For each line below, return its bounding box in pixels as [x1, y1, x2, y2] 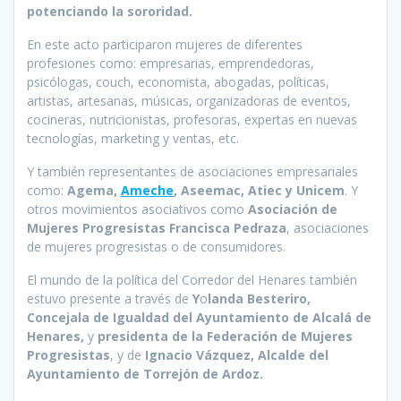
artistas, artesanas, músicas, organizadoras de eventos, [27, 92, 351, 110]
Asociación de [248, 200, 337, 218]
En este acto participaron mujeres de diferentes [27, 36, 303, 54]
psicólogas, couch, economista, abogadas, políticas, [27, 73, 329, 91]
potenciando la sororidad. [27, 3, 192, 21]
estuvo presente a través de [27, 290, 192, 308]
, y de [110, 346, 145, 364]
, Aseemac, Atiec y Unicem [174, 182, 345, 200]
